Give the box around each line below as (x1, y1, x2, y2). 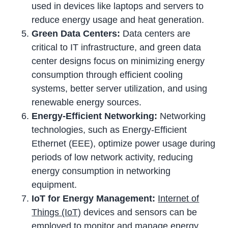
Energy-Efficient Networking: (32, 111, 158, 122)
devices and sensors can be (81, 207, 197, 218)
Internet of (158, 193, 199, 204)
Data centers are (120, 28, 191, 39)
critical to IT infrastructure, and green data (32, 42, 202, 53)
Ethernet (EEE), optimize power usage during (32, 138, 216, 149)
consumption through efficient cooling (32, 70, 183, 80)
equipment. (32, 180, 77, 190)
